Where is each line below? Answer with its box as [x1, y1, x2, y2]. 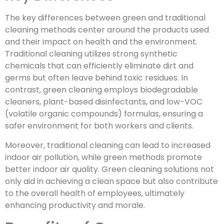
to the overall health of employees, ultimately [5, 187, 184, 199]
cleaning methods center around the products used [5, 24, 209, 36]
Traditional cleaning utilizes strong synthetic [5, 48, 177, 60]
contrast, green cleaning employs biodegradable [5, 84, 198, 96]
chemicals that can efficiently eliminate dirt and [5, 60, 193, 72]
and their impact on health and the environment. [5, 36, 197, 48]
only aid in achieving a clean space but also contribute [5, 175, 218, 187]
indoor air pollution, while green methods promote [5, 151, 202, 163]
